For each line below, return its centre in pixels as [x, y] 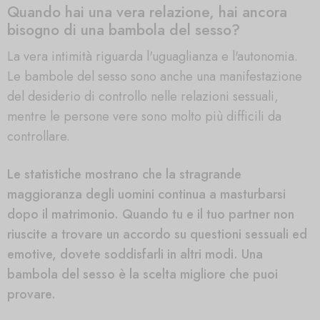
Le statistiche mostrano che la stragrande [124, 174]
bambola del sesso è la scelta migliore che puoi [142, 274]
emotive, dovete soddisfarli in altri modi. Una [135, 254]
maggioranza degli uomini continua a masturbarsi [146, 194]
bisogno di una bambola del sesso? [124, 30]
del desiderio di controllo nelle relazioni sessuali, [143, 96]
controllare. [39, 136]
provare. [31, 294]
